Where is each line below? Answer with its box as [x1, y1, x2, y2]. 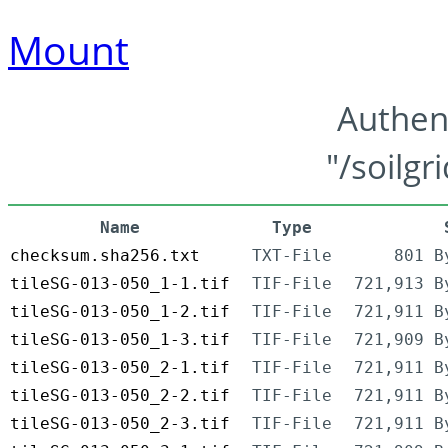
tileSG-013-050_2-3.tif [10, 414, 230, 434]
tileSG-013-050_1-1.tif [10, 274, 230, 294]
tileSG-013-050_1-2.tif [10, 302, 230, 322]
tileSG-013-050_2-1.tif [10, 358, 230, 378]
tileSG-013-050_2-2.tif [10, 386, 230, 406]
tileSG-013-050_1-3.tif [10, 330, 230, 350]
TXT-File [252, 246, 332, 266]
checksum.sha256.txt [10, 246, 200, 266]
